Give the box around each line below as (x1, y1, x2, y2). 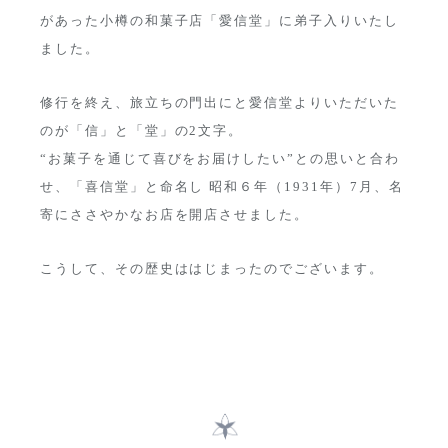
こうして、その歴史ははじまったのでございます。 (40, 261, 384, 277)
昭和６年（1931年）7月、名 (204, 179, 404, 195)
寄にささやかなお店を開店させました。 (40, 207, 310, 223)
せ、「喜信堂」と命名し (40, 179, 205, 195)
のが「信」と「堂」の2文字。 (40, 123, 244, 139)
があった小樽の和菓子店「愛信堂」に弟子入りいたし (40, 13, 399, 29)
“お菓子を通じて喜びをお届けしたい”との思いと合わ (40, 151, 400, 167)
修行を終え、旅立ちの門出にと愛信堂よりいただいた (40, 95, 399, 111)
